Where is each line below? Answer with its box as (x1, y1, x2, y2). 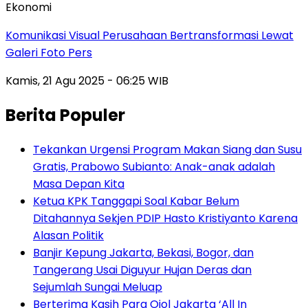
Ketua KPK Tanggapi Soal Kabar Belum (33, 193, 239, 210)
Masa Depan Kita (33, 176, 124, 192)
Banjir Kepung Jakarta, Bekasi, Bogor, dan (33, 245, 254, 261)
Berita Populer (5, 104, 125, 127)
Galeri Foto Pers (5, 45, 92, 61)
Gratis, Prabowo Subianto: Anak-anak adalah (33, 159, 275, 175)
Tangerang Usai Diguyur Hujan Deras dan (33, 262, 252, 278)
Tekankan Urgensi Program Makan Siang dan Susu (33, 142, 302, 158)
